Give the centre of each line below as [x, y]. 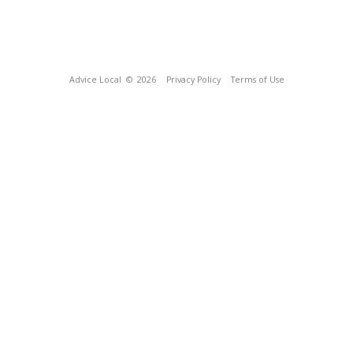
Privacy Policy [193, 80]
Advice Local [95, 80]
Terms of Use [257, 80]
